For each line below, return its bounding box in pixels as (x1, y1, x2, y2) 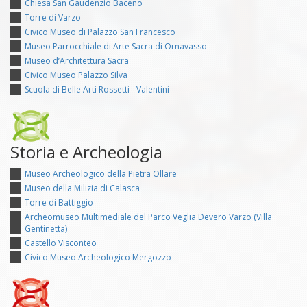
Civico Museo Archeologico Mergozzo (25, 251, 171, 263)
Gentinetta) (25, 222, 67, 234)
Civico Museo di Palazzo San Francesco (25, 25, 175, 38)
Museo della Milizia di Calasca (25, 182, 140, 194)
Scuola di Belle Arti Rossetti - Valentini (25, 83, 169, 95)
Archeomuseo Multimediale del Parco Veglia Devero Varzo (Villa (25, 210, 272, 223)
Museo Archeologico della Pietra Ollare (25, 167, 177, 180)
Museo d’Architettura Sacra (25, 54, 129, 66)
